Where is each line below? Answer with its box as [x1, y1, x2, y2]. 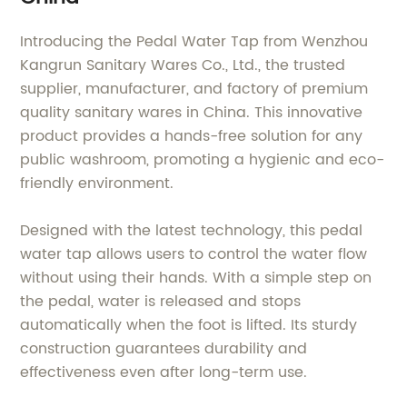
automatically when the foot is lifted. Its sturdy [20, 313, 358, 337]
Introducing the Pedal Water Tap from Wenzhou [20, 30, 369, 54]
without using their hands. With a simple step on [20, 266, 372, 290]
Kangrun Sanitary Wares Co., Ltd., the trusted [20, 54, 346, 77]
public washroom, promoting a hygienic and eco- [20, 148, 385, 172]
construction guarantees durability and [20, 337, 308, 361]
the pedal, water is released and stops [20, 290, 302, 313]
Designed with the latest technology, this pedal [20, 219, 363, 243]
